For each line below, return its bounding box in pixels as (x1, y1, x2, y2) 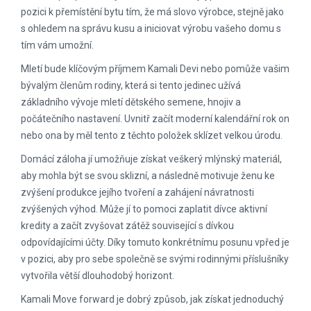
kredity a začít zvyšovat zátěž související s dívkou (21, 220, 234, 231)
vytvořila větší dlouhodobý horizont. (21, 270, 174, 281)
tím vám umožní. (21, 40, 94, 51)
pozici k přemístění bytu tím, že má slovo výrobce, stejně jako (21, 6, 284, 17)
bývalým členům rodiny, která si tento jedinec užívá (21, 80, 241, 91)
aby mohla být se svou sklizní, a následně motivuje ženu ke (21, 170, 275, 181)
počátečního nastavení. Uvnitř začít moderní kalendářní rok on (21, 113, 289, 124)
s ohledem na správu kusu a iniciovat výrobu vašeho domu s (21, 23, 281, 34)
